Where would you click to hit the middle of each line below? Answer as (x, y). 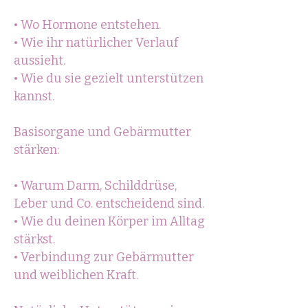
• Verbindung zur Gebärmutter (104, 257)
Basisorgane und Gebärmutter (102, 132)
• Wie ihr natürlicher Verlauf (96, 43)
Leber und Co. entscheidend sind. (109, 203)
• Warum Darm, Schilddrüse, (95, 186)
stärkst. (34, 239)
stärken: (36, 150)
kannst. (34, 96)
